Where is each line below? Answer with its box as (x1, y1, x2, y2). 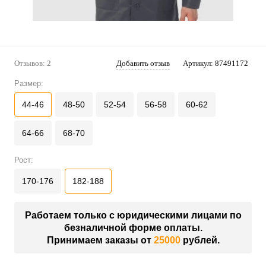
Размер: (14, 79, 43, 88)
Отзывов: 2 (14, 59, 51, 68)
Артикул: (183, 59, 215, 68)
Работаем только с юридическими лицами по (24, 210, 242, 221)
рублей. (180, 235, 220, 246)
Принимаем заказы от (46, 235, 154, 246)
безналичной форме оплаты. (64, 223, 202, 233)
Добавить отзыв (116, 59, 170, 68)
